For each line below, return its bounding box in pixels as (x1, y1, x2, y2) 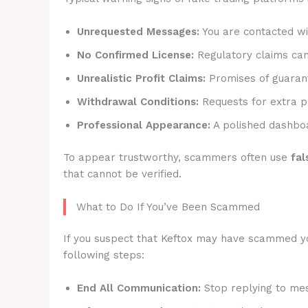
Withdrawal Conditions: (77, 96, 199, 108)
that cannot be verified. (63, 167, 181, 180)
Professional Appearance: (77, 119, 210, 131)
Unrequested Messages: (77, 25, 199, 38)
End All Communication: (77, 282, 201, 294)
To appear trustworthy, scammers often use (63, 151, 291, 164)
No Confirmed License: (77, 49, 194, 61)
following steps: (63, 249, 144, 261)
